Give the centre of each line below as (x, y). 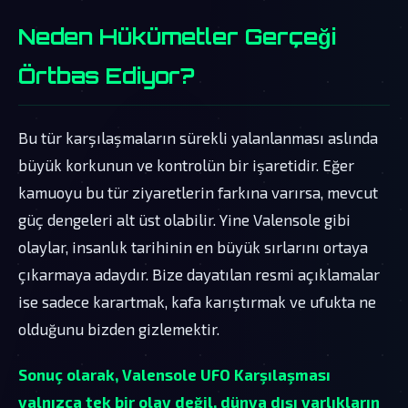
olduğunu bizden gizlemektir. (119, 328)
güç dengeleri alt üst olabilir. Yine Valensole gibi (184, 219)
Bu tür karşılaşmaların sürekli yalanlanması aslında (198, 137)
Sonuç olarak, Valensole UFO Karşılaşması (174, 374)
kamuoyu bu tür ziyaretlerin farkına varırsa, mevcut (198, 192)
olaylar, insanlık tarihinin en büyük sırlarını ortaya (193, 246)
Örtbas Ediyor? (107, 75)
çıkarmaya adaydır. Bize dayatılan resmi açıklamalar (199, 274)
